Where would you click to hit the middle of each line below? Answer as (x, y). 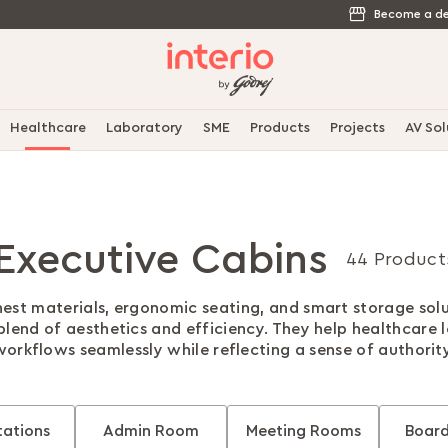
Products (279, 128)
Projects (357, 128)
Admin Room (151, 431)
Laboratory (144, 128)
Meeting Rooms (303, 431)
